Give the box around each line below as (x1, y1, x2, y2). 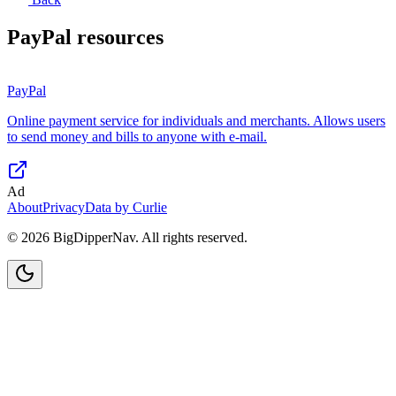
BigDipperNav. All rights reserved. (49, 229, 247, 245)
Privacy (42, 199, 85, 215)
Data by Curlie (85, 199, 167, 215)
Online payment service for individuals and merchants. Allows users (7, 112, 385, 128)
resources (72, 25, 164, 49)
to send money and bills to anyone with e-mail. (7, 128, 267, 144)
